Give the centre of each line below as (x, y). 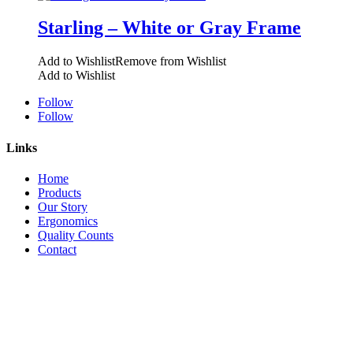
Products (59, 192)
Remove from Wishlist (171, 61)
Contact (57, 249)
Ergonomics (68, 221)
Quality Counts (76, 235)
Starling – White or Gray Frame (169, 28)
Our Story (63, 206)
